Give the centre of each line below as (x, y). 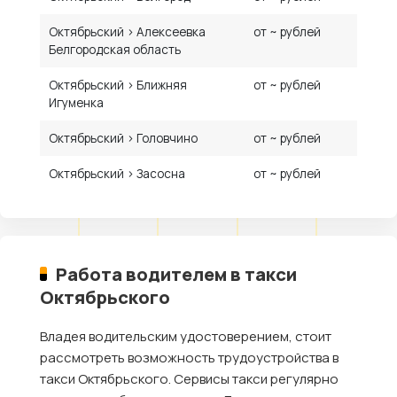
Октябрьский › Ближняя (118, 85)
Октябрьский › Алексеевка (128, 31)
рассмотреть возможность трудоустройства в (189, 357)
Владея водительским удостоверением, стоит (186, 336)
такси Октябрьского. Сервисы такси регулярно (189, 378)
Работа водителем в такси (177, 273)
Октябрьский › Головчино (124, 138)
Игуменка (77, 102)
